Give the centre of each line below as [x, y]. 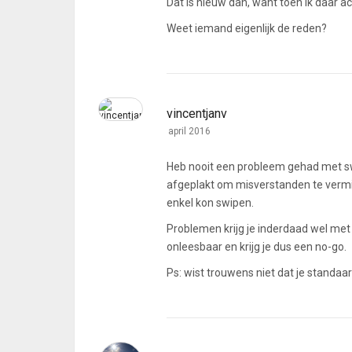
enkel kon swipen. [210, 203]
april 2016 [189, 131]
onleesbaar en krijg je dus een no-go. [257, 247]
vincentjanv [197, 114]
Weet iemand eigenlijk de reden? [247, 28]
